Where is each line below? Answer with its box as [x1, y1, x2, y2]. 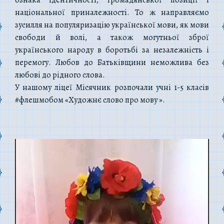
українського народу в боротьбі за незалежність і [15, 44, 209, 55]
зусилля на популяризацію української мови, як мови [15, 19, 209, 30]
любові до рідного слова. [15, 69, 105, 80]
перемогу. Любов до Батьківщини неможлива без [15, 56, 209, 68]
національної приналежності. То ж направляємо [15, 6, 209, 18]
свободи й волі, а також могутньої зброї [15, 31, 209, 43]
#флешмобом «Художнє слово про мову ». [15, 94, 165, 105]
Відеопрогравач [14, 138, 68, 149]
